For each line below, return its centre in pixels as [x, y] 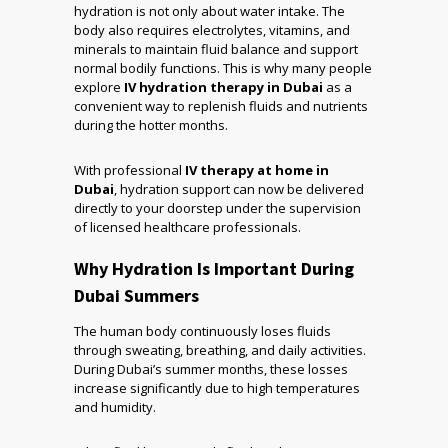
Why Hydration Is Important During [214, 269]
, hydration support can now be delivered [239, 189]
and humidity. [115, 407]
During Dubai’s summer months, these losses [211, 369]
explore [99, 87]
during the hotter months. [151, 125]
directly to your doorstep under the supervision [217, 208]
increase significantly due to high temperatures [217, 388]
